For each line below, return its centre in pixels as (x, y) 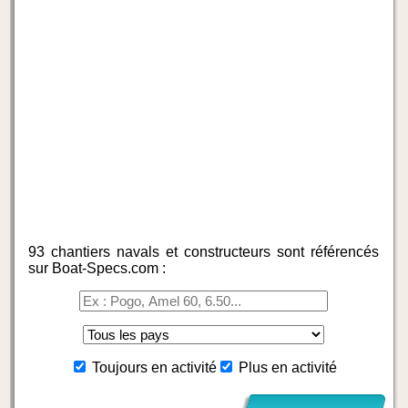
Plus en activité (288, 367)
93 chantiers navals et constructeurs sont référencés (204, 252)
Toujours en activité (155, 367)
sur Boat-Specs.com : (97, 268)
